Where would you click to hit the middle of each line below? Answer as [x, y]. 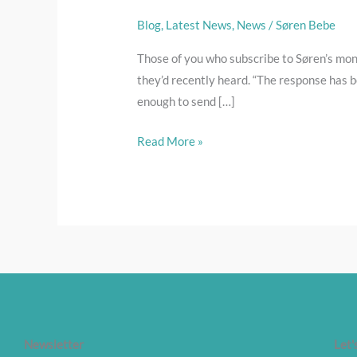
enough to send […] [186, 102]
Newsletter [54, 344]
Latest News [199, 25]
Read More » [171, 141]
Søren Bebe [306, 25]
